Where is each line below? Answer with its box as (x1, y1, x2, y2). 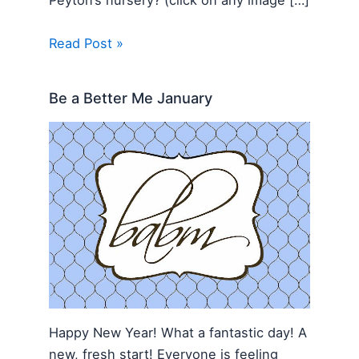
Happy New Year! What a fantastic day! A (49, 324, 308, 341)
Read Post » (49, 34, 124, 51)
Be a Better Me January (49, 88, 213, 107)
